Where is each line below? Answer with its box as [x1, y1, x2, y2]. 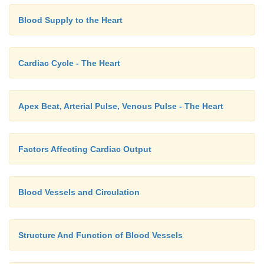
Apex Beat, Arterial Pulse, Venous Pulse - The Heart [18, 101, 223, 111]
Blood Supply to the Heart [18, 15, 123, 25]
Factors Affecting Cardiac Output [18, 144, 151, 154]
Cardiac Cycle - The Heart [18, 58, 120, 68]
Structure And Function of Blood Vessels [18, 230, 183, 240]
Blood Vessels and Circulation [18, 187, 140, 197]
